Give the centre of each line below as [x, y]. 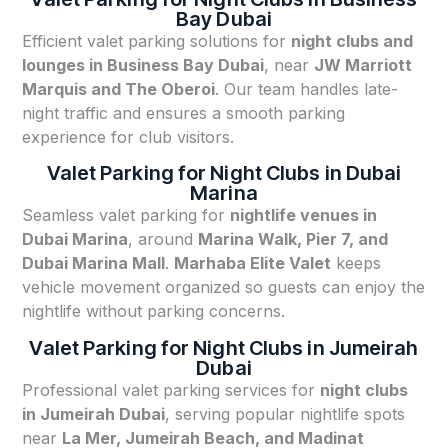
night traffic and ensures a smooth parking [184, 112]
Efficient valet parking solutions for [157, 40]
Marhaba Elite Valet [253, 263]
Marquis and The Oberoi [119, 88]
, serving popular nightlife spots [285, 413]
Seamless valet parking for [126, 215]
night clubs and [352, 40]
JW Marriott [363, 64]
